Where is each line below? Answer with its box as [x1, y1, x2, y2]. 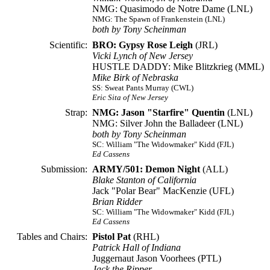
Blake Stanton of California [92, 175, 196, 185]
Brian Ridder [92, 196, 142, 207]
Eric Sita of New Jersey [92, 93, 168, 102]
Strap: [65, 107, 87, 118]
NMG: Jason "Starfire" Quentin [92, 107, 225, 118]
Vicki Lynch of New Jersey [92, 51, 193, 61]
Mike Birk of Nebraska [92, 72, 178, 83]
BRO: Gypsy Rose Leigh [92, 40, 193, 50]
